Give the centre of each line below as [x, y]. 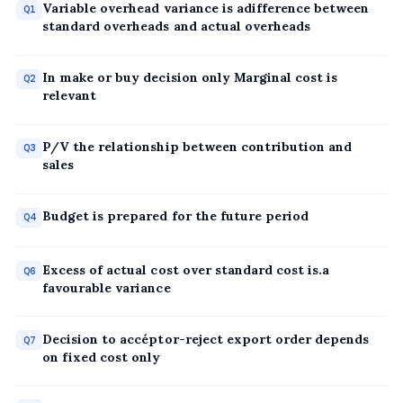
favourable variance [107, 287]
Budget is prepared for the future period [175, 216]
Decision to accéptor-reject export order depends [206, 339]
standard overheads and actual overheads [176, 27]
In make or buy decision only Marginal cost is [190, 78]
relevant [70, 96]
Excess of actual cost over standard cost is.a [186, 269]
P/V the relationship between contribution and [197, 147]
